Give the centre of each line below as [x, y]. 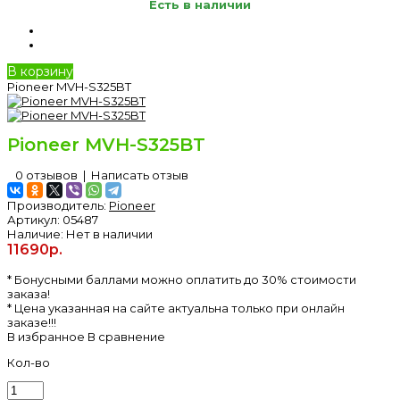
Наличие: [35, 233]
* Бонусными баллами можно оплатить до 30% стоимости [182, 279]
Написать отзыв [140, 175]
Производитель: [57, 205]
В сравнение [126, 336]
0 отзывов [46, 175]
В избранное [46, 336]
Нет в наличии [108, 233]
